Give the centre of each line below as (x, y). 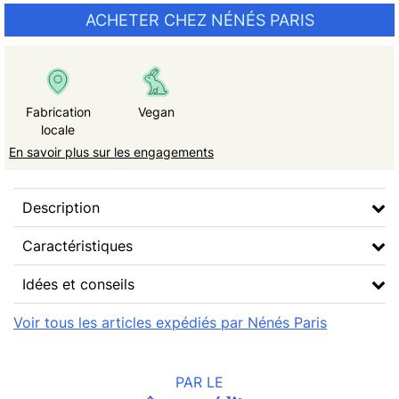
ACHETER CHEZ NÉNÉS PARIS (199, 20)
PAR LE (199, 382)
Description (61, 208)
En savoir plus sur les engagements (111, 152)
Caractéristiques (77, 246)
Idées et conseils (78, 284)
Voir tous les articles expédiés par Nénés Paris (170, 322)
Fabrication (58, 112)
